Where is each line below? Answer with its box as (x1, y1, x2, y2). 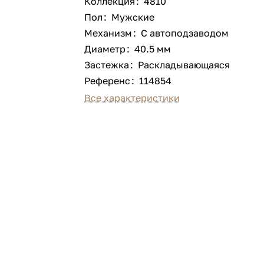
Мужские (111, 11, 155, 23)
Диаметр (84, 43, 126, 55)
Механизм (84, 27, 133, 39)
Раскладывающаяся (138, 59, 230, 71)
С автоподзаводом (141, 27, 229, 39)
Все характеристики (84, 92, 180, 104)
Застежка (84, 59, 130, 71)
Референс (84, 75, 131, 87)
